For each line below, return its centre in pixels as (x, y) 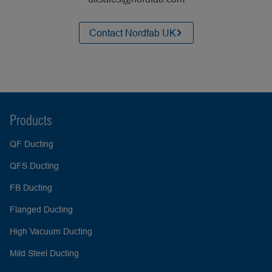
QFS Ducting (34, 165)
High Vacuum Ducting (51, 231)
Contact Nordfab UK (132, 32)
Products (31, 120)
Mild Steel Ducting (44, 253)
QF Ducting (32, 144)
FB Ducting (31, 187)
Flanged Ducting (41, 209)
